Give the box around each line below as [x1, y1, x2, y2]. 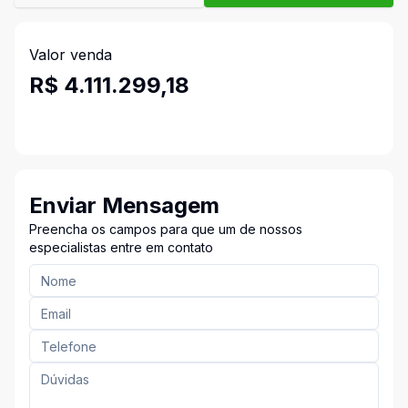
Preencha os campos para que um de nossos [29, 221, 302, 237]
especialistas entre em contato [29, 240, 213, 255]
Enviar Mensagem [29, 192, 219, 219]
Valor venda [29, 46, 112, 64]
